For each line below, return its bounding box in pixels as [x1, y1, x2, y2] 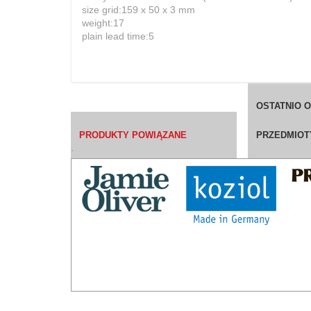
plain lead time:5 [82, 31, 154, 42]
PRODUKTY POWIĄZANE [79, 129, 187, 140]
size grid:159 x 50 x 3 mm [82, 4, 195, 16]
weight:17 [82, 17, 124, 29]
